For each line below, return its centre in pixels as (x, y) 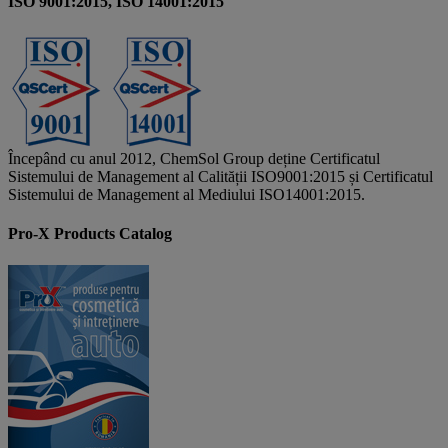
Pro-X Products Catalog (90, 234)
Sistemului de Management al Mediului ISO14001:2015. (186, 194)
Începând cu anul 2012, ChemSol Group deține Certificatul (194, 158)
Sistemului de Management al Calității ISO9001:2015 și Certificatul (220, 176)
